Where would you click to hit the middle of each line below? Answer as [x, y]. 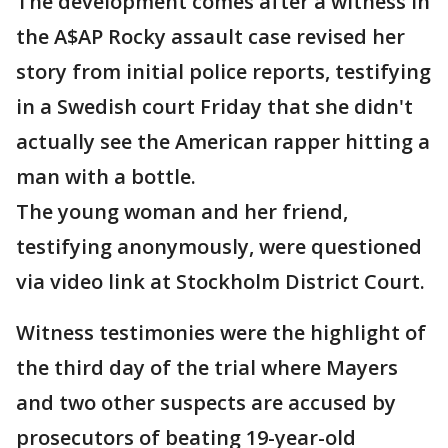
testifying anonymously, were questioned [219, 247]
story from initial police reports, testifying [223, 72]
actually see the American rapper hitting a [223, 142]
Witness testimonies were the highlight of [221, 333]
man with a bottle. [106, 177]
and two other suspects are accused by [206, 403]
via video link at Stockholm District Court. [220, 282]
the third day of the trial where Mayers [207, 368]
